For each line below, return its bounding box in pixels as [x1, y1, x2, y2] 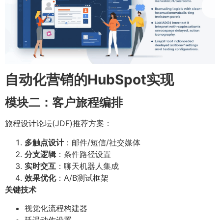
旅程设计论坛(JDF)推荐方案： [5, 118, 112, 129]
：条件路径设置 [56, 149, 111, 159]
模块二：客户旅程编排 [5, 95, 123, 110]
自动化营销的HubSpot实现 [5, 71, 174, 88]
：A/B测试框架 [56, 172, 109, 183]
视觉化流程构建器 [25, 203, 87, 213]
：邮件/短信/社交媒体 [64, 137, 140, 147]
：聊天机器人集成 [56, 161, 119, 171]
